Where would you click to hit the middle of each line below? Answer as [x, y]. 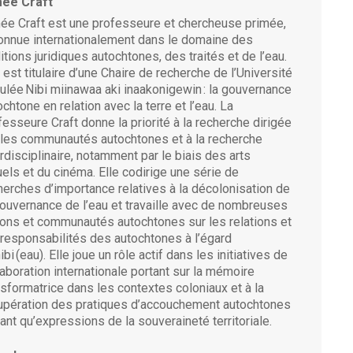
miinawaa [76, 90]
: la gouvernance [247, 90]
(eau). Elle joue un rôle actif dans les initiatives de [151, 255]
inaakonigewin [163, 90]
